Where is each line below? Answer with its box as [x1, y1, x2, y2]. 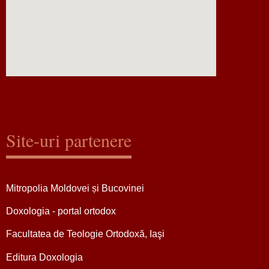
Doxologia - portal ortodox [6, 206, 116, 217]
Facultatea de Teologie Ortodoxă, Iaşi [6, 229, 165, 240]
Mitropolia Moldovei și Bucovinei [6, 183, 144, 193]
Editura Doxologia [6, 252, 83, 262]
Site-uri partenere [6, 128, 131, 153]
